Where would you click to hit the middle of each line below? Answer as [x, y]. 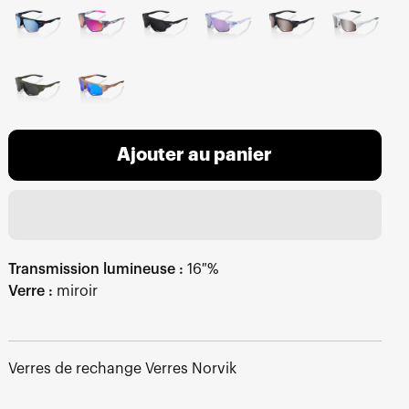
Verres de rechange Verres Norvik [122, 368]
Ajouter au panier [195, 155]
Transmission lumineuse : [95, 269]
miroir [75, 291]
